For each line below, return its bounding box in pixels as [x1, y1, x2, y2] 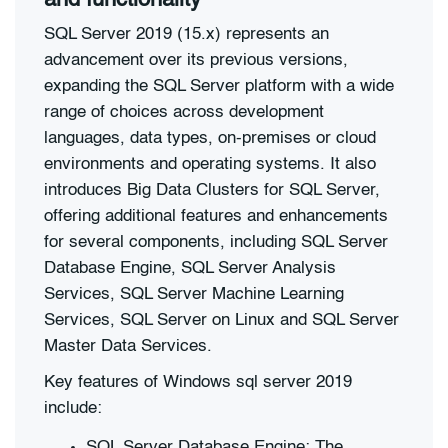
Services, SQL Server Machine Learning [44, 286, 344, 304]
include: [44, 399, 102, 417]
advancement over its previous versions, [44, 52, 348, 70]
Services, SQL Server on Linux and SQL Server [44, 312, 399, 330]
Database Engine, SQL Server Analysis [44, 260, 336, 278]
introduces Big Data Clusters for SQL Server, [44, 182, 380, 200]
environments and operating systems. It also [44, 156, 376, 174]
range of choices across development [44, 104, 324, 122]
